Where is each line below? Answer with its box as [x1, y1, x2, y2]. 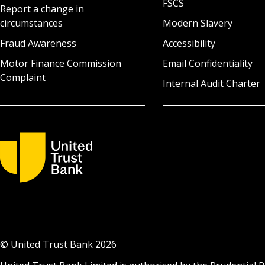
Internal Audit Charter [162, 76, 260, 90]
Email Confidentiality [162, 56, 253, 70]
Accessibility [162, 36, 215, 50]
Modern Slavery [162, 16, 232, 30]
